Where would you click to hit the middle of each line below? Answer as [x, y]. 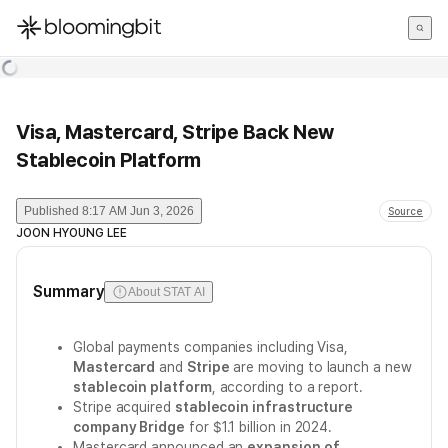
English [40, 83]
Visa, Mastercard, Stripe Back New [175, 132]
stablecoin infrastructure [264, 407]
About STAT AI [166, 292]
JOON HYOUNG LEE [71, 233]
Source [405, 211]
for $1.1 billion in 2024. [259, 427]
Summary [69, 291]
